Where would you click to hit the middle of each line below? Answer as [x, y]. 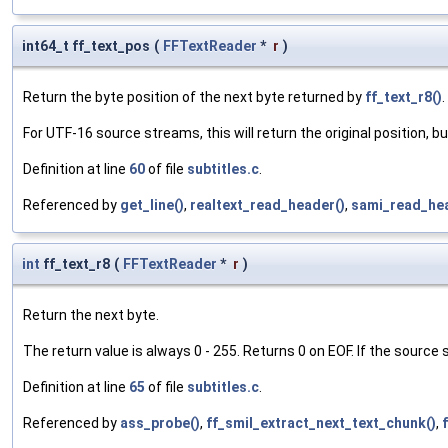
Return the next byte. [91, 315]
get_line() [152, 205]
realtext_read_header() [267, 205]
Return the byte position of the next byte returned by [194, 97]
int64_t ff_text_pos [86, 46]
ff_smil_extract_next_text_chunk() [321, 423]
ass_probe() [160, 423]
